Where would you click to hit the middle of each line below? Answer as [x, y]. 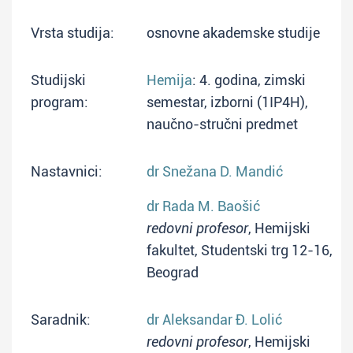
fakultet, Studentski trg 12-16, [240, 250]
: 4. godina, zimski [249, 80]
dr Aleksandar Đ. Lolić [214, 320]
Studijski [58, 80]
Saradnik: [61, 320]
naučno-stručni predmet [222, 124]
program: [59, 102]
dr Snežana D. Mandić [215, 171]
